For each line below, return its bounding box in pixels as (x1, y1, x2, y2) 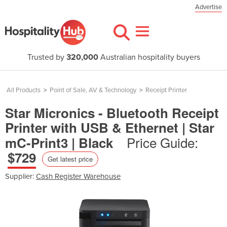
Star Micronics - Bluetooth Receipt (5, 103, 219, 122)
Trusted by (27, 52, 66, 62)
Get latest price (48, 154, 93, 164)
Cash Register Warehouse (36, 171, 121, 181)
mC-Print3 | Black (5, 133, 117, 152)
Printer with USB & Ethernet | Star (5, 118, 214, 137)
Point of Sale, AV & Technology (50, 86, 136, 94)
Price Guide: (127, 133, 198, 152)
